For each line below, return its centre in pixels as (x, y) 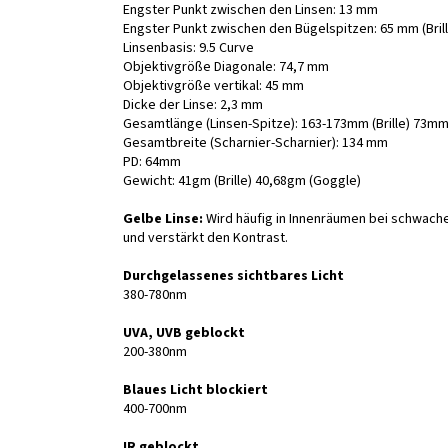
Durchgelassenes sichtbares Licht (233, 275)
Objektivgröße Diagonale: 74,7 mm (226, 66)
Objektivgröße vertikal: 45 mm (213, 85)
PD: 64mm (152, 161)
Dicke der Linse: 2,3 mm (193, 104)
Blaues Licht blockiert (195, 389)
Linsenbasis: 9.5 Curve (188, 47)
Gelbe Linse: (163, 218)
